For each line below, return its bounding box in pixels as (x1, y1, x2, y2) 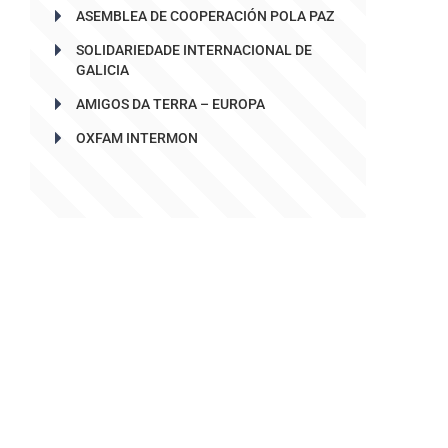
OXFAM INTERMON (75, 129, 198, 146)
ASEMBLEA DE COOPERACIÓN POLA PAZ (75, 7, 334, 24)
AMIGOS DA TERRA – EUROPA (75, 95, 265, 112)
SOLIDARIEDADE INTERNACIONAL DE (75, 41, 312, 58)
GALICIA (75, 61, 129, 78)
